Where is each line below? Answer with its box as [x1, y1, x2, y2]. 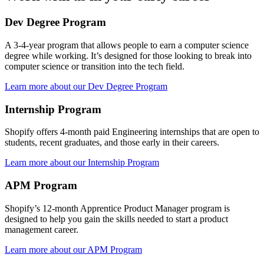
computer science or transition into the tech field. [5, 61, 184, 72]
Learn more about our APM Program [5, 244, 142, 255]
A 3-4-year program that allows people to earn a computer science [5, 40, 249, 51]
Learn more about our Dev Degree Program [5, 81, 167, 92]
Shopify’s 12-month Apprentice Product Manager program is [5, 203, 230, 213]
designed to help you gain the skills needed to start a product [5, 213, 228, 224]
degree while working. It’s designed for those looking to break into [5, 51, 252, 61]
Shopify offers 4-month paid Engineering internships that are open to [5, 127, 259, 137]
